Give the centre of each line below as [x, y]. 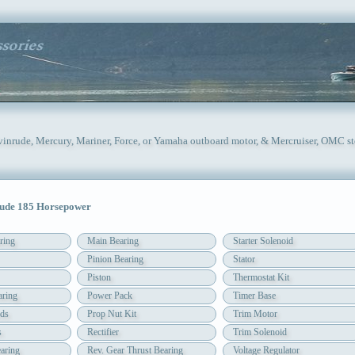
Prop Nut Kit [111, 314]
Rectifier [103, 332]
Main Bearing [113, 241]
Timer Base [254, 296]
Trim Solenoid [260, 332]
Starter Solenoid [263, 241]
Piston [99, 278]
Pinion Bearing [115, 260]
